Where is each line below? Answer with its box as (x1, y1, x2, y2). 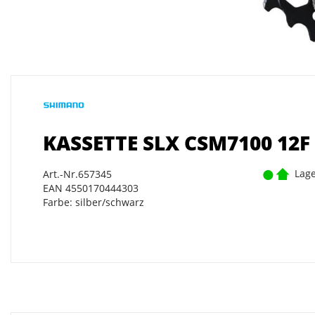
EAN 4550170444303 (43, 181, 139, 195)
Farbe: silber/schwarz (43, 195, 144, 210)
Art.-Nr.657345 (43, 167, 112, 181)
